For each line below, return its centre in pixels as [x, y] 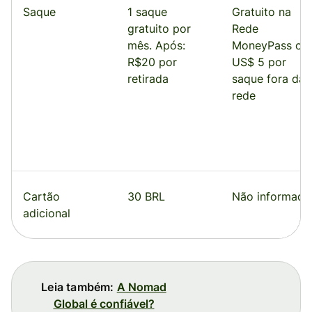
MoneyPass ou [270, 45]
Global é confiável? [104, 304]
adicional [47, 213]
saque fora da [268, 79]
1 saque [147, 12]
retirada [148, 79]
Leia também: [78, 287]
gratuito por [159, 29]
